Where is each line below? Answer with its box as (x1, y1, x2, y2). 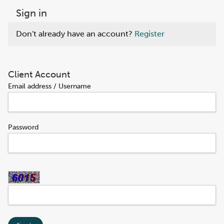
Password (8, 123, 38, 131)
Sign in (16, 7, 47, 19)
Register (134, 29, 164, 38)
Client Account (8, 69, 70, 80)
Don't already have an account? (16, 29, 134, 38)
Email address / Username (8, 82, 91, 90)
